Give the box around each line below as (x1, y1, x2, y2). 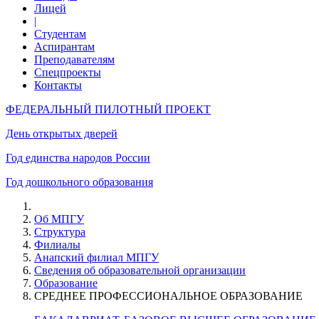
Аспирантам (34, 41, 95, 53)
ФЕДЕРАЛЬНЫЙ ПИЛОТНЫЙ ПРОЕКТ (6, 103, 211, 115)
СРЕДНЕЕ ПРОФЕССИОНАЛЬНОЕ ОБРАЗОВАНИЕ (34, 290, 303, 302)
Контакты (34, 79, 82, 91)
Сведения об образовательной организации (34, 264, 246, 276)
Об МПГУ (34, 213, 84, 225)
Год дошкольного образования (6, 176, 153, 188)
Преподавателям (34, 53, 115, 66)
